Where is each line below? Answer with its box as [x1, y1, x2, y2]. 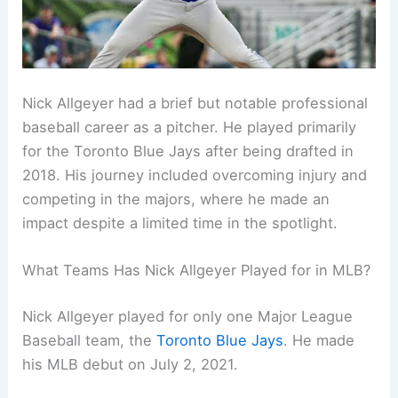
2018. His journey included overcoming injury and [22, 165, 368, 184]
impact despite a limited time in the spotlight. [22, 213, 338, 232]
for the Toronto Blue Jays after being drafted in [22, 141, 354, 160]
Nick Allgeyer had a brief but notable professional [22, 93, 369, 112]
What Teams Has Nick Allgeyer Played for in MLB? [22, 261, 371, 280]
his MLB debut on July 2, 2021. [22, 354, 239, 373]
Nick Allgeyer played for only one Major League [22, 306, 354, 325]
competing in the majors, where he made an [22, 189, 330, 208]
